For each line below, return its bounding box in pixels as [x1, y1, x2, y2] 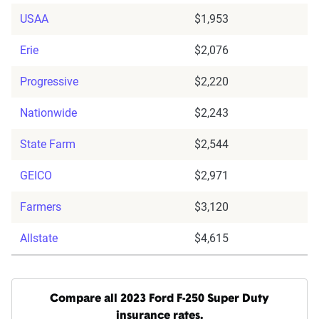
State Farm [20, 137, 75, 152]
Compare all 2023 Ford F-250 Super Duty [50, 293, 269, 305]
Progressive [20, 75, 78, 89]
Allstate [20, 231, 58, 246]
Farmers [20, 200, 61, 214]
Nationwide [20, 106, 77, 120]
